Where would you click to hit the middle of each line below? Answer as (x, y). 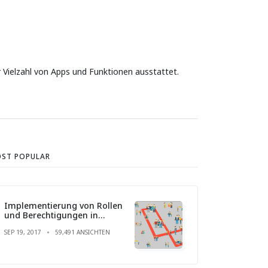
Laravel (19, 224)
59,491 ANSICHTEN (83, 232)
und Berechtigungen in (51, 215)
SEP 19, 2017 (23, 232)
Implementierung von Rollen (63, 205)
